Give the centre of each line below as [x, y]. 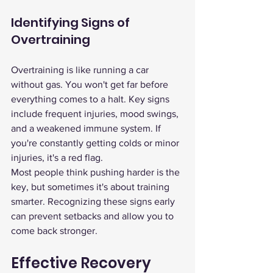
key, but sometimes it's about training [91, 187]
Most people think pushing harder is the [97, 172]
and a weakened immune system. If [87, 128]
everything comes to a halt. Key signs [91, 99]
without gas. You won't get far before [91, 84]
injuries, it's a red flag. [57, 158]
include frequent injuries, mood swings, [96, 114]
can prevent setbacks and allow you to [94, 216]
